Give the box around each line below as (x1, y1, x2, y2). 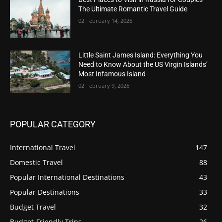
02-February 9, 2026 (78, 81, 130, 89)
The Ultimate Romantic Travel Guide (78, 5, 188, 13)
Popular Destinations (10, 187, 79, 197)
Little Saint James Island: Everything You (78, 51, 203, 59)
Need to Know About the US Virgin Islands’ (78, 60, 208, 68)
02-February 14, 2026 (78, 17, 133, 25)
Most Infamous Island (78, 69, 146, 78)
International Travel (10, 143, 75, 153)
